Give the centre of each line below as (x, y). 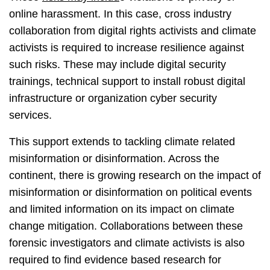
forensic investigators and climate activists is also (127, 243)
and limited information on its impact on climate (122, 209)
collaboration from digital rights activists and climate (133, 31)
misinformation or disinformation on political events (130, 193)
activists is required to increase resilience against (127, 48)
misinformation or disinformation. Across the (114, 159)
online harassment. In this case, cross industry (120, 14)
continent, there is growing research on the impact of (135, 176)
